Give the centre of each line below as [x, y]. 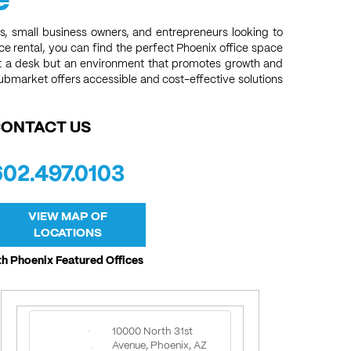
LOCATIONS [67, 233]
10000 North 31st [152, 331]
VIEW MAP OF [67, 216]
